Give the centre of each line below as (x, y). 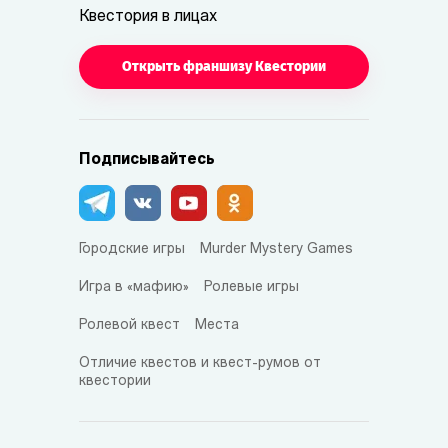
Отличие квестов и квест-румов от (200, 363)
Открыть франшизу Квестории (224, 66)
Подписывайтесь (147, 159)
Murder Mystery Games (276, 249)
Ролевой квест (129, 325)
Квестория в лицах (148, 16)
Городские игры (132, 249)
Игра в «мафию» (134, 287)
